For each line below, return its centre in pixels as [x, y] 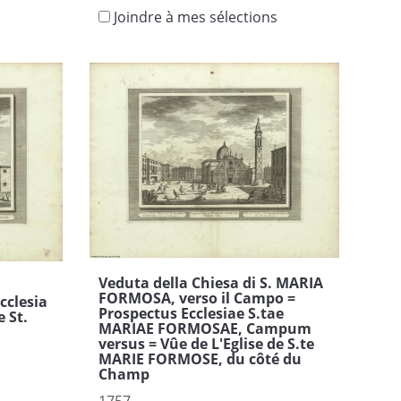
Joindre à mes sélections [195, 17]
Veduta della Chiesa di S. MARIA [210, 283]
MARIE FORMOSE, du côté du [200, 359]
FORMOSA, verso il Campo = [196, 299]
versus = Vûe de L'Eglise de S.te [206, 344]
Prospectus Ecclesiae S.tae [191, 314]
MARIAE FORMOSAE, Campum [205, 329]
